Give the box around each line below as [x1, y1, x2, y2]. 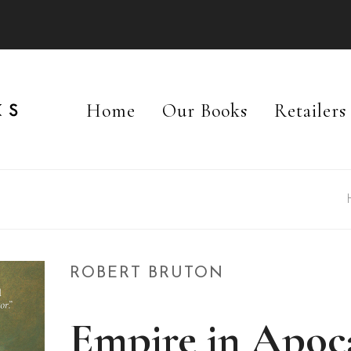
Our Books [162, 100, 248, 123]
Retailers [274, 100, 346, 123]
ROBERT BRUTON [70, 266, 225, 282]
